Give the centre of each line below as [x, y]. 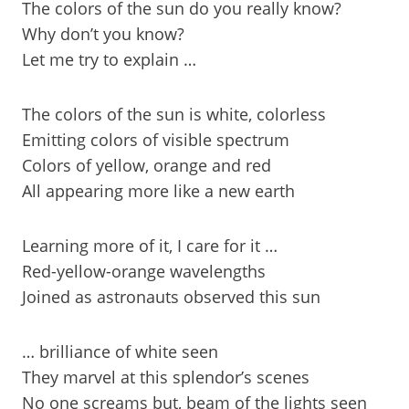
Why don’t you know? [103, 34]
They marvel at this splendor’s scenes [166, 377]
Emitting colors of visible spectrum [156, 140]
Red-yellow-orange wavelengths [144, 271]
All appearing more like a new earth [158, 191]
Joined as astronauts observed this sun [171, 297]
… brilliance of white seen [120, 351]
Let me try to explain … [109, 59]
